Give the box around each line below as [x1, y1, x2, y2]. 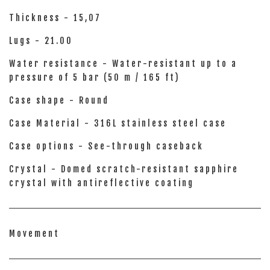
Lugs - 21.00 [9, 36, 73, 46]
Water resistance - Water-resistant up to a [9, 58, 237, 69]
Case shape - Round [9, 95, 109, 105]
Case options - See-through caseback [9, 141, 204, 151]
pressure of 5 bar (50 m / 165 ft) [9, 72, 180, 83]
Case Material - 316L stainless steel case [9, 118, 227, 128]
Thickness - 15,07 [9, 13, 101, 23]
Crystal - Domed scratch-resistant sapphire [9, 164, 239, 174]
